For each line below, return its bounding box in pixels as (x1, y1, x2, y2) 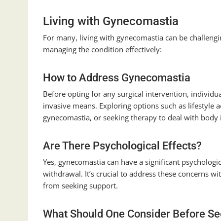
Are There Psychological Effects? (43, 140, 202, 152)
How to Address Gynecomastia (43, 72, 190, 84)
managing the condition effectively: (43, 44, 162, 55)
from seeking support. (43, 181, 118, 191)
